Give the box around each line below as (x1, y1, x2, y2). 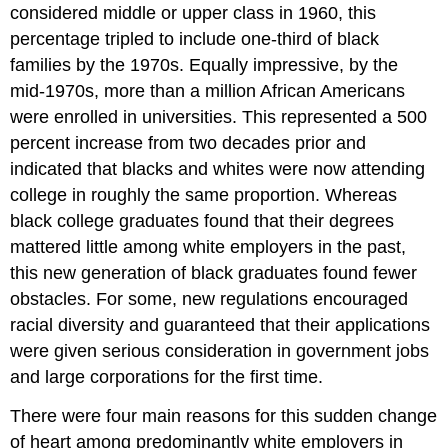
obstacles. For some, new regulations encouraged (10, 289, 409, 310)
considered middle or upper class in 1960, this (10, 3, 377, 24)
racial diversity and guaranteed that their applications (10, 315, 431, 336)
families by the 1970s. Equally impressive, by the (10, 55, 399, 76)
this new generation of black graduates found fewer (10, 263, 418, 284)
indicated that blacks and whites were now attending (10, 159, 426, 180)
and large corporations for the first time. (10, 367, 324, 388)
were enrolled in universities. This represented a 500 (10, 107, 428, 128)
